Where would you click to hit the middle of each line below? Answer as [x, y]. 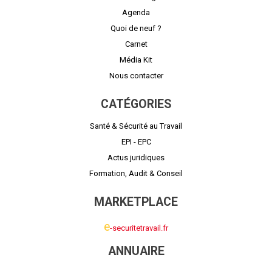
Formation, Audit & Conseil [136, 174]
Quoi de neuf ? [136, 28]
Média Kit [136, 59]
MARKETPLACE [136, 202]
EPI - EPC [136, 142]
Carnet [136, 44]
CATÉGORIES [136, 104]
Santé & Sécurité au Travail [136, 126]
